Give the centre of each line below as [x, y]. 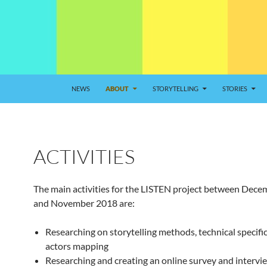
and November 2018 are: [84, 203]
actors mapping [77, 246]
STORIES [235, 89]
